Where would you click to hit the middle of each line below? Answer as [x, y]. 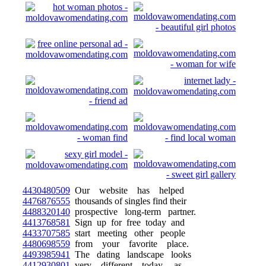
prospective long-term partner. [133, 212]
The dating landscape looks [131, 254]
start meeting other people [128, 233]
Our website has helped [127, 190]
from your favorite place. [129, 244]
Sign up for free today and [127, 222]
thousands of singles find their [128, 201]
